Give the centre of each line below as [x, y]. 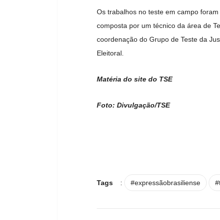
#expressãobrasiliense [165, 183]
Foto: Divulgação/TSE [133, 105]
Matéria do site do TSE [135, 79]
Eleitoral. [110, 53]
